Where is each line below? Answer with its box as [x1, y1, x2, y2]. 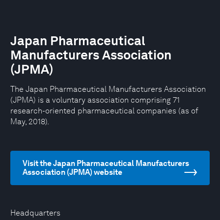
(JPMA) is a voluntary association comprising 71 [10, 95, 180, 105]
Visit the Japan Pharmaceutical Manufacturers [23, 159, 189, 168]
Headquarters [10, 208, 60, 218]
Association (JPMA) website [23, 167, 122, 177]
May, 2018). [10, 117, 49, 126]
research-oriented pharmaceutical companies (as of [10, 106, 198, 115]
